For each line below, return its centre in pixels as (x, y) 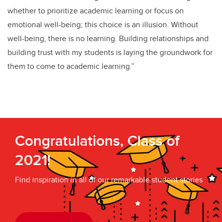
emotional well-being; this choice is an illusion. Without (103, 25)
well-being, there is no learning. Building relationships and (108, 39)
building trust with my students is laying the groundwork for (110, 53)
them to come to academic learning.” (71, 66)
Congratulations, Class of (97, 141)
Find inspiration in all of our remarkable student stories (109, 180)
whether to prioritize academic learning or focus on (96, 11)
